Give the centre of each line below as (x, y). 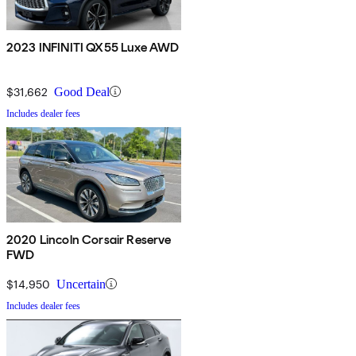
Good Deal (82, 91)
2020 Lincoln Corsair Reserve (89, 239)
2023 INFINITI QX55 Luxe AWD (93, 47)
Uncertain (81, 284)
